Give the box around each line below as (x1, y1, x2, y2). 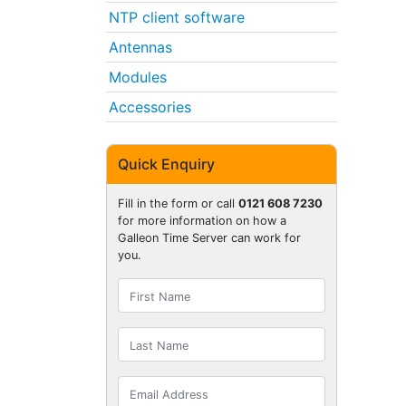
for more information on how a (118, 214, 286, 228)
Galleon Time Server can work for (118, 231, 301, 246)
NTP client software (109, 7, 245, 26)
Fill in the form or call (118, 197, 238, 211)
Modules (109, 67, 167, 86)
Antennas (109, 37, 172, 56)
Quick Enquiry (118, 155, 215, 174)
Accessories (109, 97, 191, 116)
